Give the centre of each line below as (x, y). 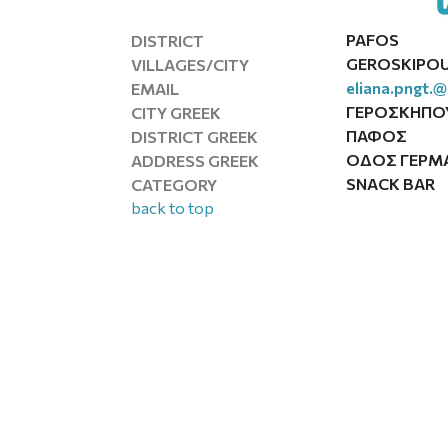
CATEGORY (174, 184)
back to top (173, 207)
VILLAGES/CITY (190, 64)
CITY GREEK (176, 112)
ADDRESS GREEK (195, 160)
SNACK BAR (391, 183)
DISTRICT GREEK (195, 136)
